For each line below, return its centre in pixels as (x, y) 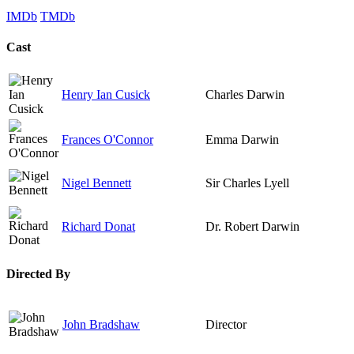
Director (226, 324)
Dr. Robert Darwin (252, 227)
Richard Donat (98, 227)
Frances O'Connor (107, 140)
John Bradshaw (101, 324)
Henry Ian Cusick (106, 95)
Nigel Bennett (96, 183)
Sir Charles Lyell (247, 183)
